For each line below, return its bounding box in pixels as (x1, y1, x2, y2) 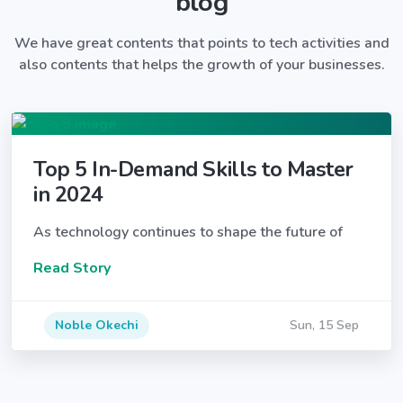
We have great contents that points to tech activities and (13, 32, 390, 53)
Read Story (33, 257, 111, 278)
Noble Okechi (55, 316, 139, 334)
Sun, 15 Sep (290, 316, 359, 334)
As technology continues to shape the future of (33, 221, 343, 242)
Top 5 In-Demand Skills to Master (33, 154, 354, 184)
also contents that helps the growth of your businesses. (18, 54, 385, 75)
